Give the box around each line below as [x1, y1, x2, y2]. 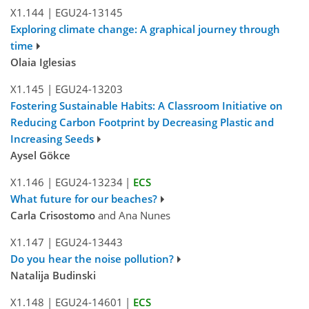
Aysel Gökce [10, 148, 70, 163]
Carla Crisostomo [10, 208, 95, 223]
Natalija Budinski [10, 268, 96, 283]
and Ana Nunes [95, 208, 170, 223]
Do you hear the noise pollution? [10, 252, 174, 266]
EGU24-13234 [54, 175, 123, 190]
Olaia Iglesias [10, 55, 76, 70]
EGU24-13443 [54, 235, 123, 250]
